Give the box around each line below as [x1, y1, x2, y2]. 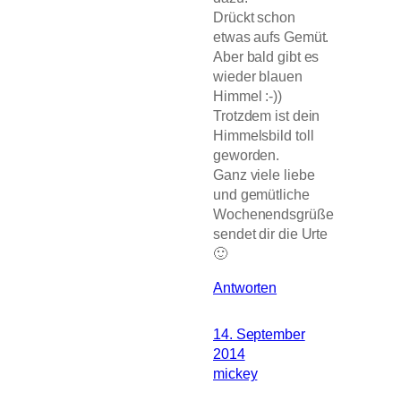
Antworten [213, 278, 277, 295]
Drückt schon [213, 8, 295, 25]
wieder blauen [213, 67, 303, 84]
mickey [213, 364, 258, 381]
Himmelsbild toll [213, 126, 314, 143]
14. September [213, 325, 305, 342]
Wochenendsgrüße [213, 205, 334, 222]
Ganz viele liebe [213, 166, 315, 183]
